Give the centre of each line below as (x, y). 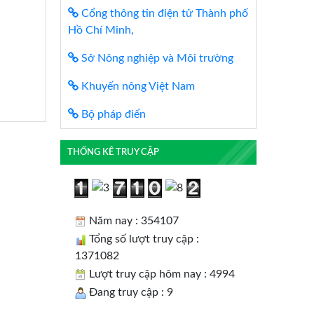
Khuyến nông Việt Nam (137, 87)
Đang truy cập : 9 (130, 292)
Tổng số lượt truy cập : (143, 239)
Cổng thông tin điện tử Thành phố (163, 14)
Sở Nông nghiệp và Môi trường (156, 59)
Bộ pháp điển (112, 115)
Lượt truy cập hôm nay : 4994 (161, 274)
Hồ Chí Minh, (101, 30)
